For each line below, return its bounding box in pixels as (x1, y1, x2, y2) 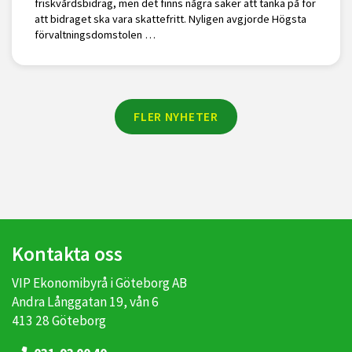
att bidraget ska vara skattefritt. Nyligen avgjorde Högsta (34, 12, 306, 27)
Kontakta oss (12, 241, 123, 267)
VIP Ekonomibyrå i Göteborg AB (12, 274, 187, 292)
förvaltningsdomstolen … (34, 27, 156, 42)
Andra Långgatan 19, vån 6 (12, 293, 159, 311)
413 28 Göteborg (12, 312, 106, 330)
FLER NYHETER (134, 108, 218, 125)
